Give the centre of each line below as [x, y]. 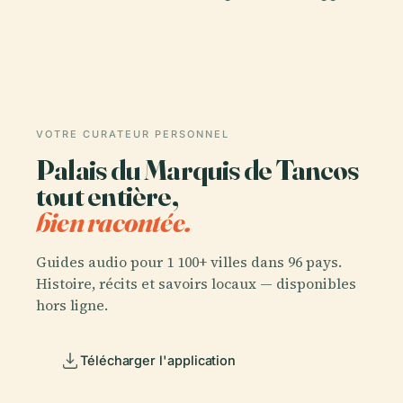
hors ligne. [72, 304]
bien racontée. [114, 222]
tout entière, [107, 196]
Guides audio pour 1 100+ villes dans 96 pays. [189, 261]
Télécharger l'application [158, 360]
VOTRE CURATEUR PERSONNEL [133, 134]
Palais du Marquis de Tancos [197, 170]
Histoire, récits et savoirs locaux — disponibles [196, 283]
